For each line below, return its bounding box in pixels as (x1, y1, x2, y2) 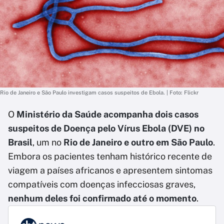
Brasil (8, 137, 32, 147)
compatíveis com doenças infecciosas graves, (8, 179, 195, 189)
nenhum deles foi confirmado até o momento (8, 193, 196, 203)
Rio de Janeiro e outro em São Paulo (61, 137, 213, 147)
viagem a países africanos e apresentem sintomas (8, 165, 212, 175)
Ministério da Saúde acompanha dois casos (16, 109, 198, 119)
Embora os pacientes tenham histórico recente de (8, 151, 212, 161)
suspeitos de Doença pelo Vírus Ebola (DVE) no (8, 123, 204, 133)
